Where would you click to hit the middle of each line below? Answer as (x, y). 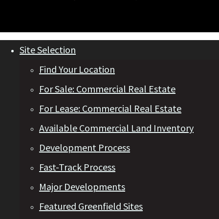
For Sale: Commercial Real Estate (107, 89)
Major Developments (82, 187)
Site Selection (48, 50)
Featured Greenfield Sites (91, 206)
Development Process (85, 148)
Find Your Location (77, 69)
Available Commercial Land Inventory (116, 128)
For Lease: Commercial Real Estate (110, 109)
